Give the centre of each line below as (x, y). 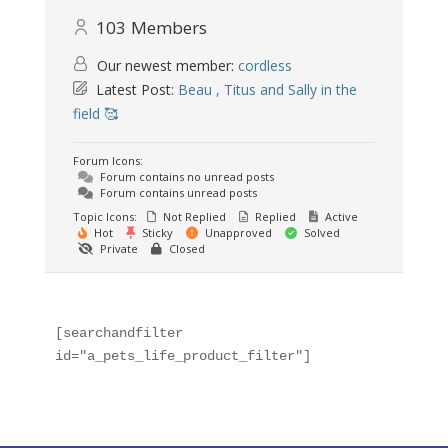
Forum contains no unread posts (185, 176)
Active (339, 216)
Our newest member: (165, 65)
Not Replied (192, 216)
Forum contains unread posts (176, 192)
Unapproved (236, 232)
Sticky (155, 232)
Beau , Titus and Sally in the (267, 89)
